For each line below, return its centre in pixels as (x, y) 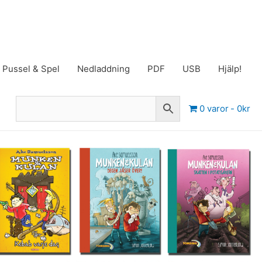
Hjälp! (230, 69)
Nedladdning (104, 69)
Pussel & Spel (31, 69)
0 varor (214, 108)
